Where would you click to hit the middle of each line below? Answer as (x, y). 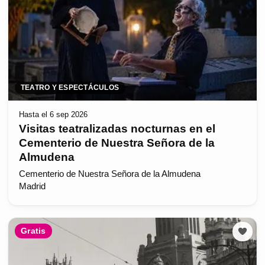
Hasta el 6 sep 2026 (53, 114)
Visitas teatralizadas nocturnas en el (117, 129)
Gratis (33, 231)
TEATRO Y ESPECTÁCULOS (70, 88)
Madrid (32, 186)
